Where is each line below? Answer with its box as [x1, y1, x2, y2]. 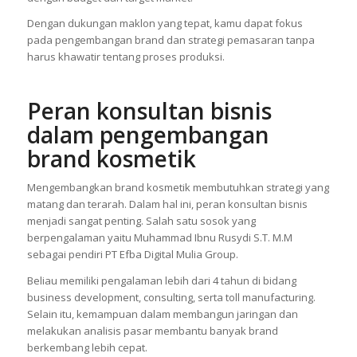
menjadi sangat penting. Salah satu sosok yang [26, 214, 256, 229]
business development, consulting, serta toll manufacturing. [26, 289, 316, 304]
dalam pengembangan [26, 120, 269, 151]
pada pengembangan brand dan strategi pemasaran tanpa [26, 33, 315, 48]
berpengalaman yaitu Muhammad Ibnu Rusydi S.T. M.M [26, 230, 292, 245]
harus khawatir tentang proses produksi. [26, 49, 225, 65]
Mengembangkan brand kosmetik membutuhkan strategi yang [26, 180, 329, 195]
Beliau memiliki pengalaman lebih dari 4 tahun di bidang [26, 273, 296, 288]
